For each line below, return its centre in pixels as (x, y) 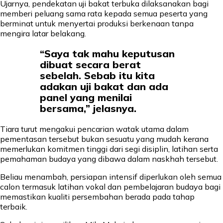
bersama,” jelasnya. (88, 109)
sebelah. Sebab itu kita (97, 76)
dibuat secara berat (90, 65)
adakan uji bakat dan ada (104, 87)
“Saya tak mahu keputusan (107, 54)
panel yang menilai (86, 98)
